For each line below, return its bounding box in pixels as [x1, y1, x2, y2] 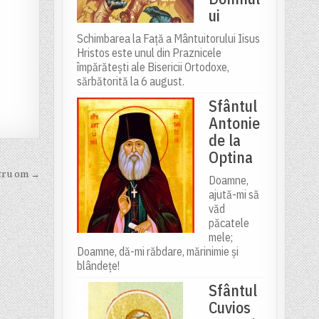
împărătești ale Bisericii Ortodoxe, [76, 60, 229, 75]
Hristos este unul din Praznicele [76, 46, 221, 61]
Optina [208, 147, 253, 168]
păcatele [208, 216, 249, 231]
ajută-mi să [208, 187, 259, 202]
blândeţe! [76, 258, 120, 273]
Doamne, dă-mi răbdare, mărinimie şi [76, 244, 239, 259]
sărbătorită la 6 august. [76, 74, 184, 89]
